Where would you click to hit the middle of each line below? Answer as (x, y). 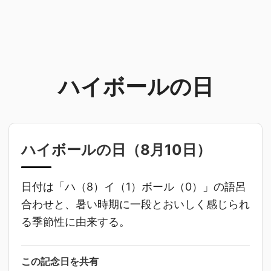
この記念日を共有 (60, 261)
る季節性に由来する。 (76, 221)
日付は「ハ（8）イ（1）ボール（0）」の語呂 (134, 186)
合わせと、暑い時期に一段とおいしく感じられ (135, 204)
